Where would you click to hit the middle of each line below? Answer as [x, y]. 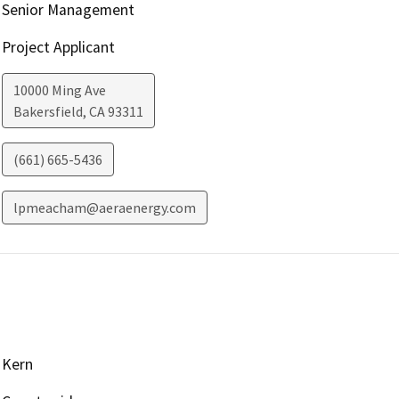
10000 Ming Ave [59, 90]
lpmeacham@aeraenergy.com [104, 207]
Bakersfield [48, 111]
